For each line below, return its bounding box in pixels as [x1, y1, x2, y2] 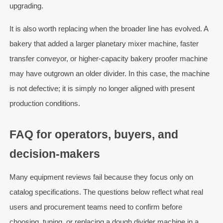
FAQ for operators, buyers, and [9, 128, 178, 141]
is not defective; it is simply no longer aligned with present [9, 84, 195, 93]
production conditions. [9, 99, 80, 108]
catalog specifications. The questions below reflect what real [9, 188, 203, 197]
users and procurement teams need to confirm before [9, 203, 182, 212]
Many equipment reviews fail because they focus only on [9, 173, 193, 182]
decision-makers [9, 148, 100, 161]
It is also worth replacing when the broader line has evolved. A [9, 24, 208, 33]
